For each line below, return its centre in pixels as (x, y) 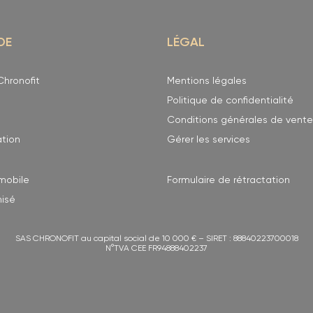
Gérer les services (209, 140)
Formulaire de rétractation (228, 181)
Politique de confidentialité (230, 101)
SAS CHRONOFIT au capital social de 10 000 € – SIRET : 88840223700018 (156, 239)
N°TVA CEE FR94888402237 (156, 249)
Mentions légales (207, 81)
